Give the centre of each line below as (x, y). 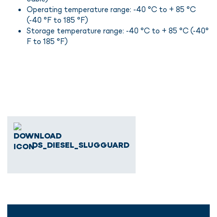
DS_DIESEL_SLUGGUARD (81, 145)
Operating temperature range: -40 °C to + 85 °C (111, 9)
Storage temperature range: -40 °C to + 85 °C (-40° (118, 31)
